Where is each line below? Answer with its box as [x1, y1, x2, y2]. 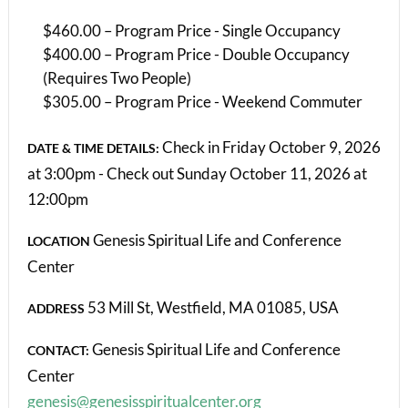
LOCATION [26, 233, 90, 250]
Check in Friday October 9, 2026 [158, 138, 381, 158]
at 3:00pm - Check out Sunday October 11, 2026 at [26, 164, 367, 184]
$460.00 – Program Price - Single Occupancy [42, 21, 341, 41]
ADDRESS [26, 301, 85, 317]
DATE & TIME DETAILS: [26, 140, 159, 157]
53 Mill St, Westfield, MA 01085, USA [84, 298, 339, 318]
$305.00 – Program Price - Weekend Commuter [42, 92, 362, 112]
